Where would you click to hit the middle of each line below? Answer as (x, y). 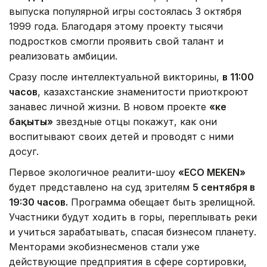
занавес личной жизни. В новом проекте (109, 107)
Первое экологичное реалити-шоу (94, 173)
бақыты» (31, 122)
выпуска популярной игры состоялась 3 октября (125, 12)
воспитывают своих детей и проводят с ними (121, 137)
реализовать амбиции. (63, 56)
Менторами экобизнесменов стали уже (104, 247)
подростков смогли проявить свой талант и (116, 41)
